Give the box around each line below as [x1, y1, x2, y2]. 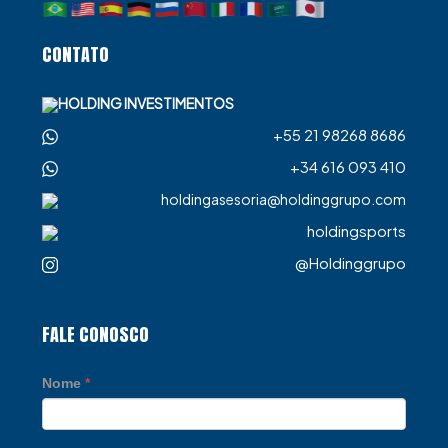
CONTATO [42, 41, 109, 68]
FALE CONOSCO [42, 321, 149, 348]
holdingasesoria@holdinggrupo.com [161, 190, 406, 208]
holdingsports [307, 221, 406, 240]
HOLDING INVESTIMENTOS [58, 94, 234, 112]
